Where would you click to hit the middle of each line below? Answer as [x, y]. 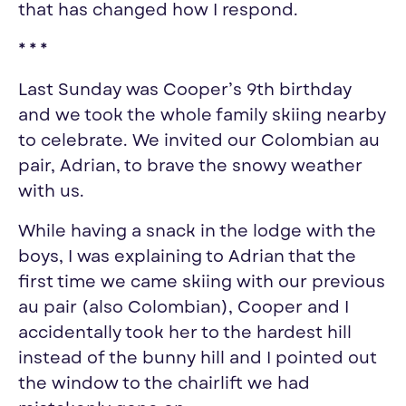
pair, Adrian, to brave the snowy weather [190, 167]
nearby [356, 116]
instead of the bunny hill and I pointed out [198, 359]
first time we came [98, 283]
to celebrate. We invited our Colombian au [199, 141]
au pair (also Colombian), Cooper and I [184, 308]
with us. [51, 192]
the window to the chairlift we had [164, 384]
